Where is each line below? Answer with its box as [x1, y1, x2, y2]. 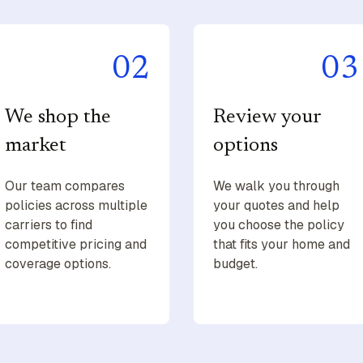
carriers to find [4, 216, 92, 234]
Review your [213, 108, 321, 129]
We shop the [4, 108, 111, 129]
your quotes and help [213, 197, 340, 215]
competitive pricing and [4, 236, 147, 254]
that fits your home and [213, 236, 350, 254]
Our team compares [4, 177, 125, 195]
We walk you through [213, 177, 340, 195]
